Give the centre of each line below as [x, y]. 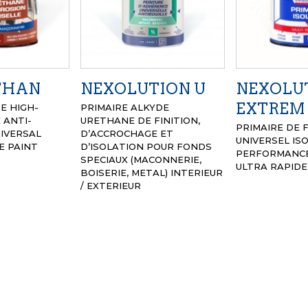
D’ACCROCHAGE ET [127, 133]
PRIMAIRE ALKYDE [125, 107]
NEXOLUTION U [143, 88]
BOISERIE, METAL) [126, 172]
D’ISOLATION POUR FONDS [146, 146]
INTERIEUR [197, 172]
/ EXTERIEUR [111, 185]
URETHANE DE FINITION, [141, 120]
